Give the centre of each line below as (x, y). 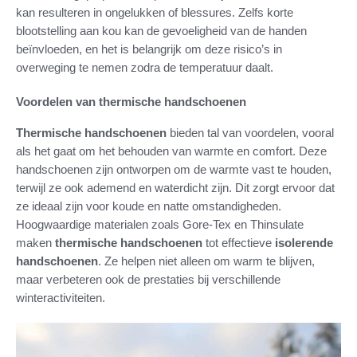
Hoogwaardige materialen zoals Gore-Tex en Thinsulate (160, 224)
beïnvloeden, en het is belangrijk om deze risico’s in (149, 49)
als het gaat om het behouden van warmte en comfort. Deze (171, 151)
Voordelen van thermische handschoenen (131, 101)
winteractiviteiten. (61, 297)
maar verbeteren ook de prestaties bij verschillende (148, 279)
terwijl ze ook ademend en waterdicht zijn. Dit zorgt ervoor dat (175, 187)
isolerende (304, 242)
